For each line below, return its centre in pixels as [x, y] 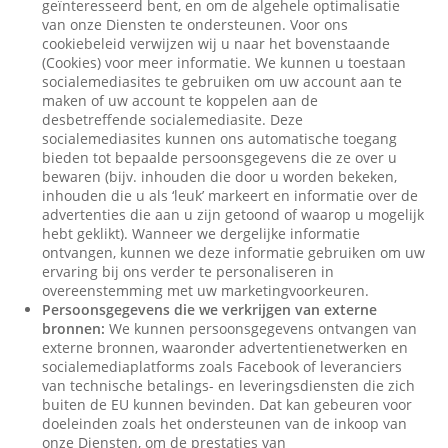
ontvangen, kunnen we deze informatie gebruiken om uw [234, 252]
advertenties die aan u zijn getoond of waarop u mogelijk [233, 214]
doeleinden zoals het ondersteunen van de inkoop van [225, 423]
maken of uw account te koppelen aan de [180, 100]
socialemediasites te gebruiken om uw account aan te [222, 81]
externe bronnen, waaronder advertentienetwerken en [225, 347]
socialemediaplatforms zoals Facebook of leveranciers [222, 366]
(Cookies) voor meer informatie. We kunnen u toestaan [224, 62]
